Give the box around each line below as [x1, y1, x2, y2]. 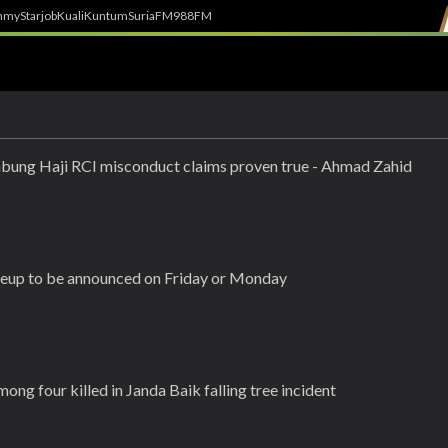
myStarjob [3, 8, 57, 23]
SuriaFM [128, 8, 173, 23]
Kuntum [84, 8, 128, 23]
